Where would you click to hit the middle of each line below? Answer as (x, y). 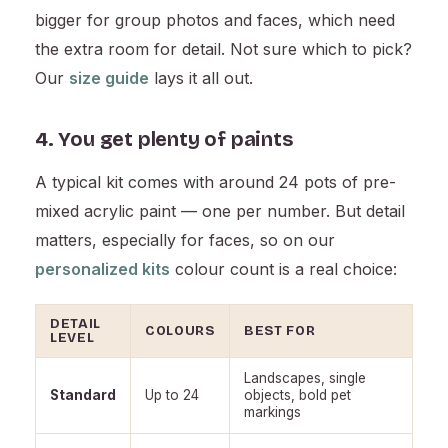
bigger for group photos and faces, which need (215, 20)
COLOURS (180, 331)
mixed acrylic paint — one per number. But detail (220, 211)
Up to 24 (172, 395)
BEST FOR (280, 331)
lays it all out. (201, 78)
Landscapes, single (305, 378)
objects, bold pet (297, 395)
